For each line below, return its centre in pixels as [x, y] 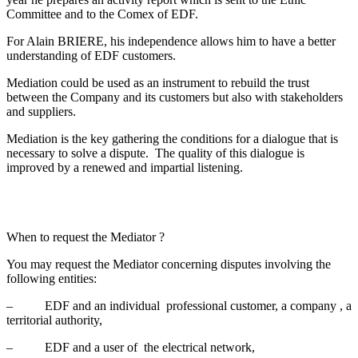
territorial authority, [54, 320]
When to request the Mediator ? [86, 237]
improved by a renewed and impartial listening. [125, 168]
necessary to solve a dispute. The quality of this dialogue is [155, 153]
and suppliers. [41, 112]
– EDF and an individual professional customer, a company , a [179, 305]
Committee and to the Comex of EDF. [102, 14]
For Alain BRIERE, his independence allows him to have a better [171, 42]
